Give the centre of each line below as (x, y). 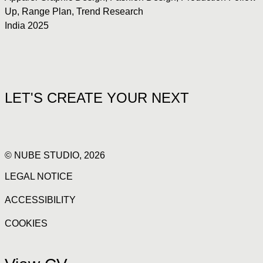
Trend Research (110, 11)
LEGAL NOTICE (39, 176)
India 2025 (27, 26)
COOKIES (26, 223)
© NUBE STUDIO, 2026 (55, 155)
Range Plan (47, 11)
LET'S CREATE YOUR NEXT (97, 98)
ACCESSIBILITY (40, 200)
